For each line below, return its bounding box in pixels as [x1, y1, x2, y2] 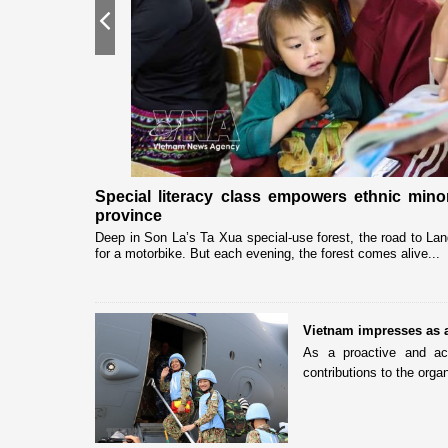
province [95, 206, 162, 224]
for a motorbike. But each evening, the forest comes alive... [95, 245, 440, 261]
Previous [110, 15, 165, 35]
